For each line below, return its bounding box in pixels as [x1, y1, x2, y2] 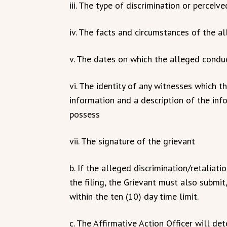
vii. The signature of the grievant [69, 135, 195, 147]
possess [69, 108, 100, 120]
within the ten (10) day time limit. [69, 191, 199, 202]
